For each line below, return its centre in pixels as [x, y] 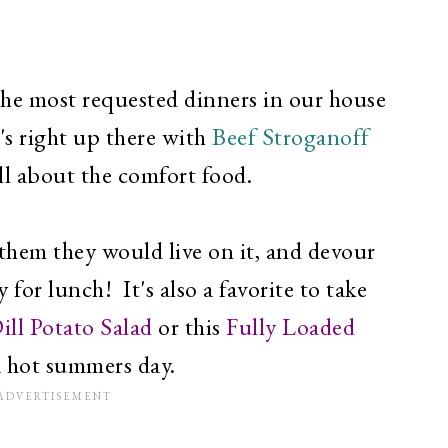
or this [189, 327]
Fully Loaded [290, 327]
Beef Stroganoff [291, 137]
